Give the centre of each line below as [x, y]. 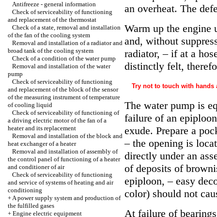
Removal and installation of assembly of [65, 151]
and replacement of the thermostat [52, 20]
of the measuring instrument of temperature [64, 97]
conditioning [25, 190]
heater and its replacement [42, 128]
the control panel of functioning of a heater [64, 159]
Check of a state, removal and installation [66, 27]
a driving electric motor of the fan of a [57, 120]
